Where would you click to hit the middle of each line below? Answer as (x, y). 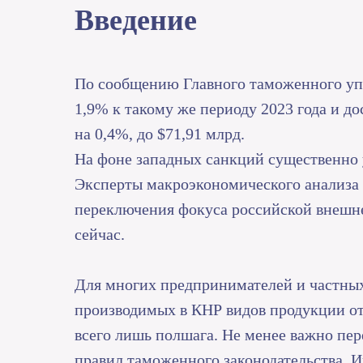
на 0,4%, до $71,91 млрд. (160, 134)
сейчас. (100, 235)
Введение (136, 21)
